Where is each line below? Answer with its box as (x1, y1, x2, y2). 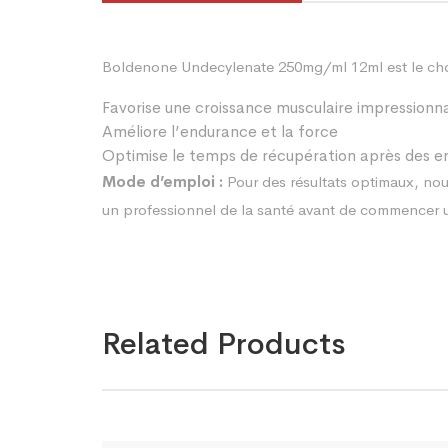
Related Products (102, 325, 345, 363)
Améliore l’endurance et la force (102, 121, 338, 142)
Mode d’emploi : (102, 172, 223, 191)
